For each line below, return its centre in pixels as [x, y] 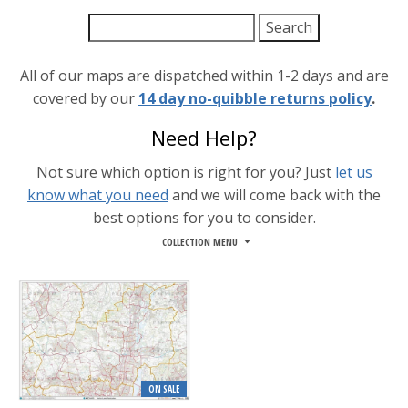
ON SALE [164, 389]
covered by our [86, 98]
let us [353, 172]
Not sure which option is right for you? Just [185, 172]
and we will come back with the [275, 194]
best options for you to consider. [204, 217]
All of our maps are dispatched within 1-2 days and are [204, 75]
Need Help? [204, 137]
